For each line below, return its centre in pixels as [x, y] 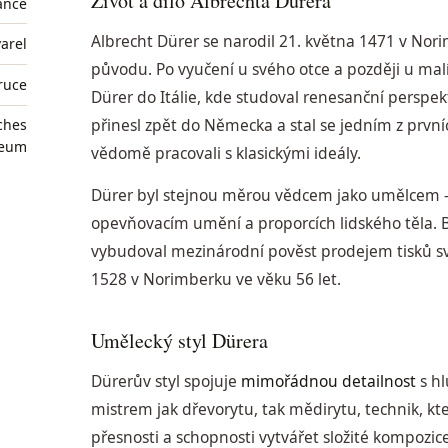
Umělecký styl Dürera [180, 341]
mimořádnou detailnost [329, 380]
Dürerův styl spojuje [166, 380]
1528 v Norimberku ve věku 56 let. [216, 279]
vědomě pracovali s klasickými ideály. [226, 152]
